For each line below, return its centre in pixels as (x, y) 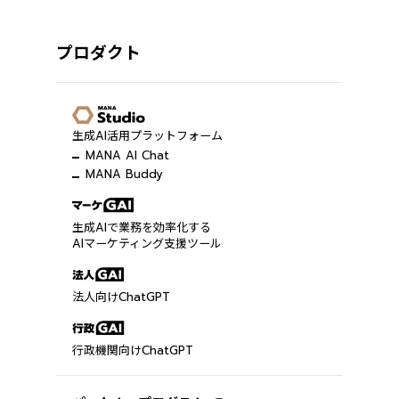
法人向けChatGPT (122, 298)
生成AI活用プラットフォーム (148, 136)
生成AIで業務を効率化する (142, 228)
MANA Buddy (125, 175)
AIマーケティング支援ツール (147, 244)
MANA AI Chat (128, 155)
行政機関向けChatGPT (133, 351)
